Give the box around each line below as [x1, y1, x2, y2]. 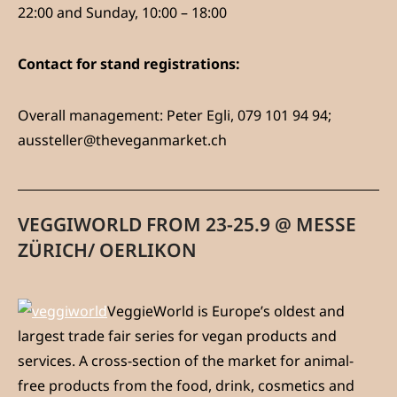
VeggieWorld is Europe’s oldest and [107, 301, 345, 322]
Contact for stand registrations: [18, 54, 240, 74]
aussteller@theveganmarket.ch [18, 130, 227, 151]
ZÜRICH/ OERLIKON [18, 237, 197, 263]
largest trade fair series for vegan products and [18, 326, 337, 346]
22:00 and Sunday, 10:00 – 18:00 [18, 3, 227, 23]
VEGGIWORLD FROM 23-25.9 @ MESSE [18, 212, 356, 237]
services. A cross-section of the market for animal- [18, 351, 354, 371]
